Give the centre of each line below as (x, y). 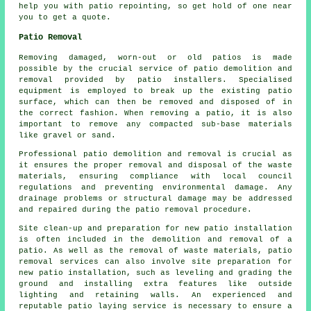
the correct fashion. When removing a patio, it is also (155, 114)
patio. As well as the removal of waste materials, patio (155, 251)
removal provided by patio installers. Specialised (155, 80)
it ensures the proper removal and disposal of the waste (155, 166)
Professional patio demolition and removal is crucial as (155, 154)
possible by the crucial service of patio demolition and (155, 69)
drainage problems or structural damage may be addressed (155, 199)
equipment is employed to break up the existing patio (155, 91)
